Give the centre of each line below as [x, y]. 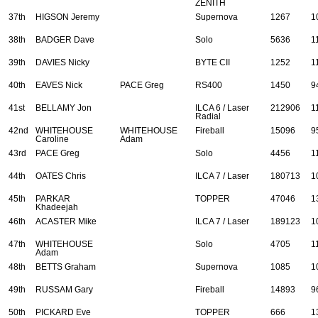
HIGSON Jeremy [67, 17]
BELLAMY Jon [64, 108]
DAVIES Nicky [62, 63]
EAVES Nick [59, 86]
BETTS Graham [66, 267]
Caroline [52, 139]
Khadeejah [57, 208]
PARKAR [53, 199]
